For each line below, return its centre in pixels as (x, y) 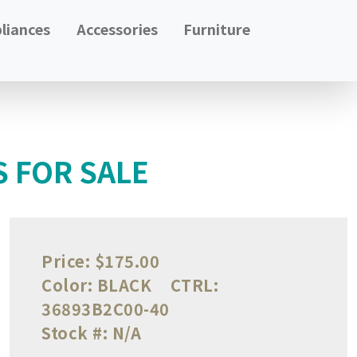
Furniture (217, 29)
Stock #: (75, 332)
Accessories (117, 29)
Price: (66, 261)
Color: (67, 284)
